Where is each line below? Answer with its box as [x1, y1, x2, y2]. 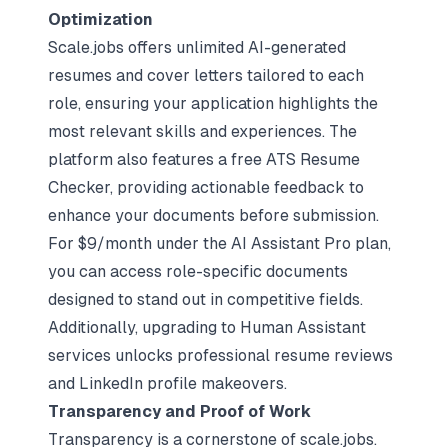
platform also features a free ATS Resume [48, 150, 360, 169]
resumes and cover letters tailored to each [48, 66, 364, 85]
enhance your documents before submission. [48, 206, 379, 225]
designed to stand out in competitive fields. [48, 290, 363, 309]
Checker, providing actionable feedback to [48, 178, 364, 197]
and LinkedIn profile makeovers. [48, 374, 287, 393]
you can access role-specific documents [48, 262, 348, 281]
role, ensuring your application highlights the [48, 94, 378, 113]
